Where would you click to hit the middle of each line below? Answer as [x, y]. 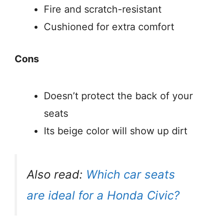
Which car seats [131, 175]
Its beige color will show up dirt [116, 131]
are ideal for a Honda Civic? [103, 196]
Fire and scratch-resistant [103, 9]
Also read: [56, 175]
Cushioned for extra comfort [109, 27]
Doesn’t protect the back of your [118, 96]
